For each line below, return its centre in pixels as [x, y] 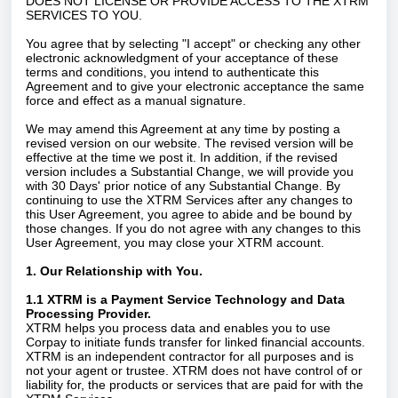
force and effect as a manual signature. [136, 100]
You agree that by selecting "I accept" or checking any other [193, 44]
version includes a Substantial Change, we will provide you [190, 171]
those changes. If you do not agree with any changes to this [193, 228]
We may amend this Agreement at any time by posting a [183, 129]
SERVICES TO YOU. [84, 15]
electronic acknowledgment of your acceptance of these [182, 58]
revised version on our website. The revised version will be [190, 143]
